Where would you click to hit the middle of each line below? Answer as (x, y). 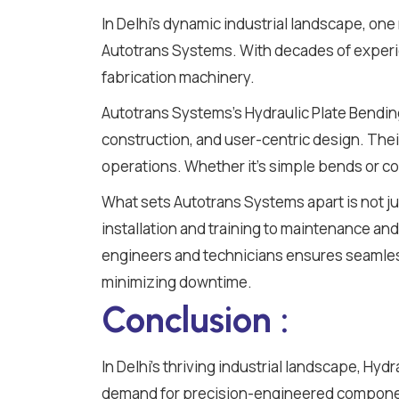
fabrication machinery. (178, 77)
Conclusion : (195, 319)
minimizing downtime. (177, 281)
